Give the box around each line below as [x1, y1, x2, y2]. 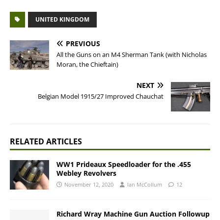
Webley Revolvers [56, 168, 116, 178]
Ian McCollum [127, 181, 162, 188]
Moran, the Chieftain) [56, 60, 118, 69]
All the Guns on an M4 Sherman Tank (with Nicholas [56, 50, 207, 59]
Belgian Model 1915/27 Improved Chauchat [38, 92, 164, 101]
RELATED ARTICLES [10, 136, 82, 147]
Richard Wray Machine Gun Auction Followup [56, 209, 210, 219]
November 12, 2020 [64, 181, 113, 188]
